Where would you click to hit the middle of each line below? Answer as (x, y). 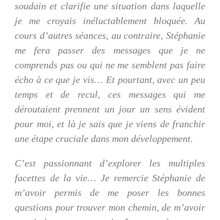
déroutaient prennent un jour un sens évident (110, 109)
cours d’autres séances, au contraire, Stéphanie (110, 35)
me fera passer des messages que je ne (110, 50)
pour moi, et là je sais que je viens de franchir (110, 124)
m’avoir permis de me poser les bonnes (110, 192)
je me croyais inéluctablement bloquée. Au (110, 21)
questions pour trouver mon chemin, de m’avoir (110, 207)
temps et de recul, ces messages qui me (110, 94)
